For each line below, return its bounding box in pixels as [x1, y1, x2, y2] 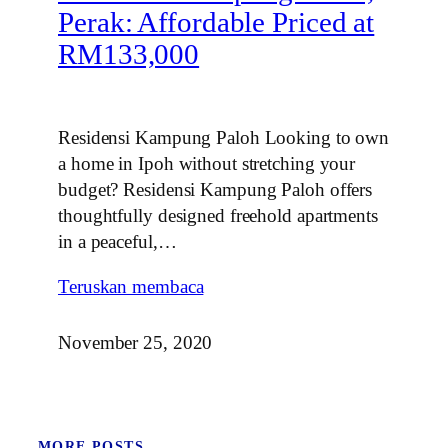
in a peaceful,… [58, 230, 177, 252]
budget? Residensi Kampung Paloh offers [58, 178, 373, 200]
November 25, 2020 [58, 331, 213, 353]
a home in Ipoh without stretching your [58, 152, 356, 174]
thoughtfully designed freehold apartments [58, 204, 378, 226]
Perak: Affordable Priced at [58, 6, 375, 38]
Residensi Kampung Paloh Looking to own [58, 126, 390, 148]
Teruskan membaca [58, 275, 204, 297]
